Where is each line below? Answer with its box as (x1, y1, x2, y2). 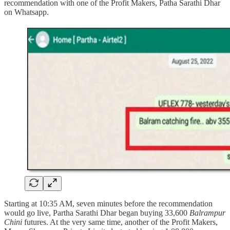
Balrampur (189, 208, 225, 218)
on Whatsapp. (4, 8, 49, 17)
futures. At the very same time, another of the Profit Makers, (22, 218, 218, 227)
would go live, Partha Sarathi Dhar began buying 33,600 (4, 208, 189, 218)
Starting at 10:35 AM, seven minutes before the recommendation (4, 199, 213, 208)
